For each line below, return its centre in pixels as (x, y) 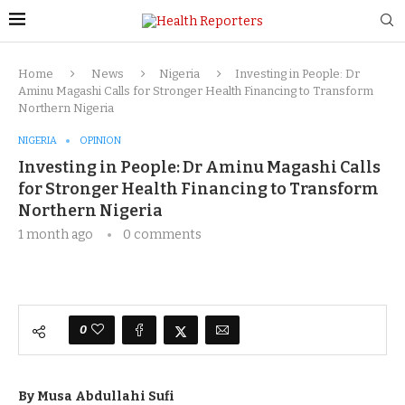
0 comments (162, 235)
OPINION (100, 141)
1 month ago (56, 235)
